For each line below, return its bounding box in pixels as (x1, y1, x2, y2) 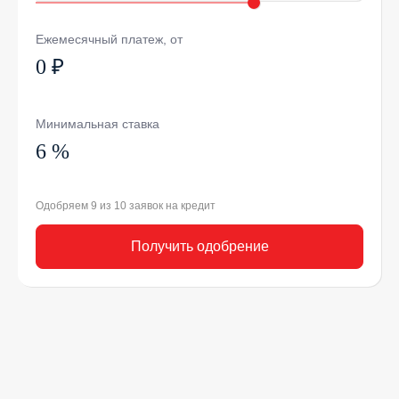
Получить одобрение (130, 239, 269, 254)
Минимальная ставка (36, 117, 159, 131)
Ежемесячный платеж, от (36, 32, 183, 46)
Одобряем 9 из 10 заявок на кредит (36, 199, 216, 212)
